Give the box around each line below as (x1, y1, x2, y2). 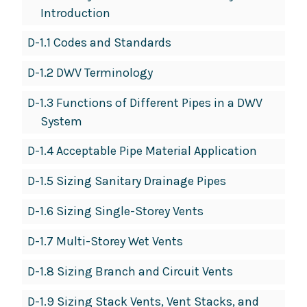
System (40, 114, 82, 130)
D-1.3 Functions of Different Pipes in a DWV (27, 95, 262, 111)
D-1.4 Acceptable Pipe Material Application (27, 143, 257, 159)
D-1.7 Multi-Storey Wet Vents (27, 234, 183, 249)
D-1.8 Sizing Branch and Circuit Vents (27, 264, 233, 280)
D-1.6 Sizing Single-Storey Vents (27, 204, 204, 219)
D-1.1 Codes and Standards (27, 35, 171, 51)
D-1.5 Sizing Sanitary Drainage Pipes (27, 173, 226, 189)
